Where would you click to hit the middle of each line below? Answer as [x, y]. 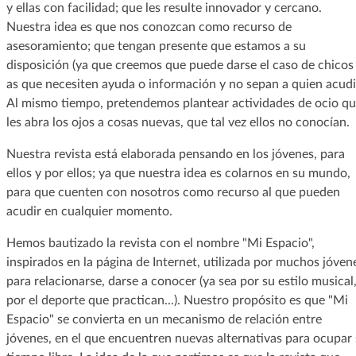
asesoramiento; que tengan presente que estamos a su [156, 46]
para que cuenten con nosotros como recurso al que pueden [173, 192]
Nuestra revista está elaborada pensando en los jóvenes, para [175, 154]
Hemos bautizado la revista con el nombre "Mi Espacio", [160, 243]
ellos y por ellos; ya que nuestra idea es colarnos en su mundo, [178, 173]
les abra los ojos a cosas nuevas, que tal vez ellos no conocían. [178, 122]
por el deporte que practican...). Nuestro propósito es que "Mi [177, 300]
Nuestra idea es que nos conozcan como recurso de [149, 27]
